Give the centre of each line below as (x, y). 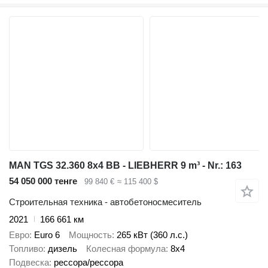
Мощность (90, 235)
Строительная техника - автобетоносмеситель (105, 202)
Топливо (26, 249)
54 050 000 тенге (43, 181)
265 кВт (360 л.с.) (152, 235)
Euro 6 (47, 235)
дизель (63, 249)
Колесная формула (126, 249)
